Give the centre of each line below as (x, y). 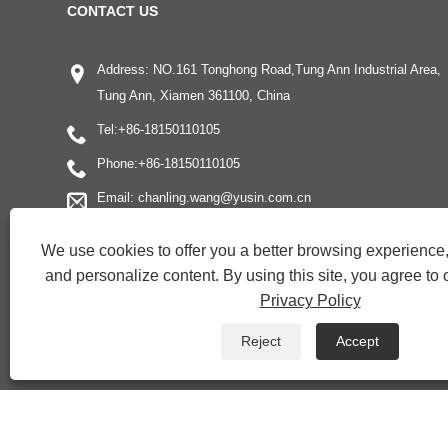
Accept (357, 341)
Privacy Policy (310, 300)
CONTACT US (113, 10)
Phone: (118, 163)
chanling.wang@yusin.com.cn (225, 197)
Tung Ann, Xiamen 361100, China (194, 95)
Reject (261, 341)
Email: (118, 197)
